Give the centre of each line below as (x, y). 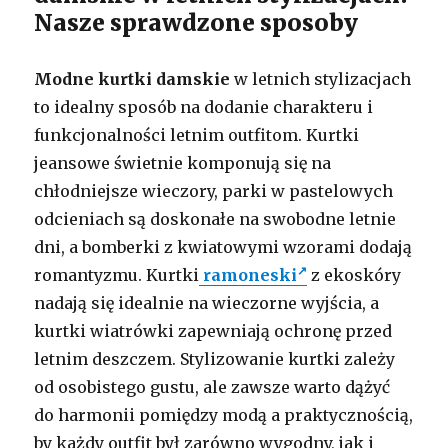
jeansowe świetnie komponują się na (183, 162)
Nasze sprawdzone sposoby (196, 22)
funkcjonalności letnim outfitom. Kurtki (197, 134)
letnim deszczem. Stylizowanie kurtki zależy (215, 358)
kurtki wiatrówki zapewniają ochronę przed (213, 330)
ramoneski (248, 274)
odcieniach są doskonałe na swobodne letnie (215, 218)
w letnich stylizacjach (321, 78)
